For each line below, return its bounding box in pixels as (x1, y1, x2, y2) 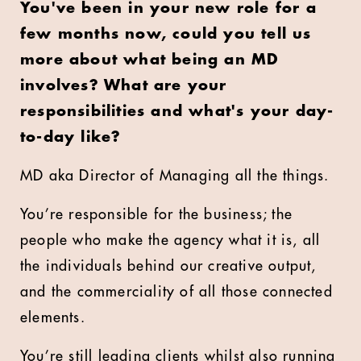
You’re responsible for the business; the (20, 207, 293, 222)
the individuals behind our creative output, (20, 259, 317, 273)
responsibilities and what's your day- (20, 104, 334, 118)
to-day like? (20, 130, 122, 144)
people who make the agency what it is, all (20, 233, 321, 247)
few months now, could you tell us (20, 27, 312, 41)
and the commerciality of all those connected (20, 284, 333, 299)
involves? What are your (20, 78, 227, 93)
